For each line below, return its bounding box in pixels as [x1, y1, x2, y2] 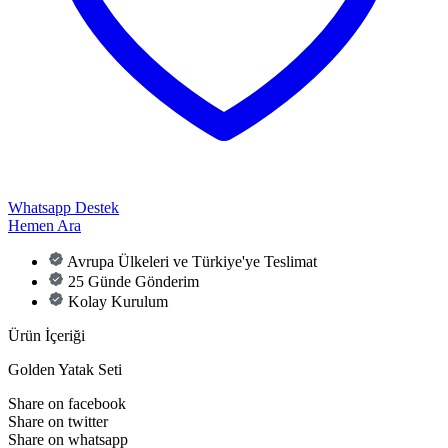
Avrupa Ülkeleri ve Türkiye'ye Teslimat [67, 252, 317, 270]
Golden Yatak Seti [8, 360, 122, 378]
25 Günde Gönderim [68, 272, 199, 290]
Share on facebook [8, 394, 126, 412]
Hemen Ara [8, 216, 81, 234]
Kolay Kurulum [68, 292, 168, 310]
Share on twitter [8, 412, 108, 430]
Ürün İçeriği [8, 326, 85, 344]
